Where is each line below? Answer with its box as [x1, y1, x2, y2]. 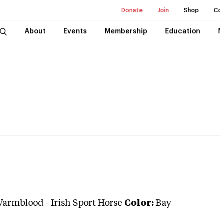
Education [165, 28, 200, 35]
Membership [104, 28, 147, 35]
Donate [121, 7, 143, 13]
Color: [124, 199, 154, 208]
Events [63, 28, 87, 35]
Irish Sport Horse [51, 199, 122, 208]
